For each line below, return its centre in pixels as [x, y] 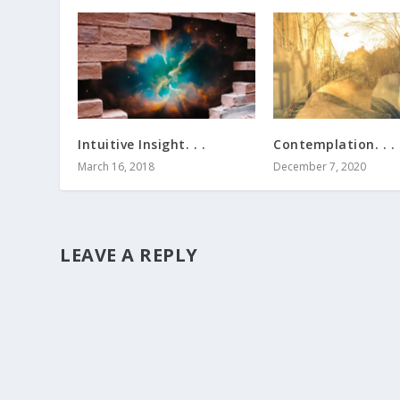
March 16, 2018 [117, 167]
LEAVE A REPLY [129, 255]
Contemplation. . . [334, 145]
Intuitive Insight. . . [142, 145]
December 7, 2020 [320, 167]
